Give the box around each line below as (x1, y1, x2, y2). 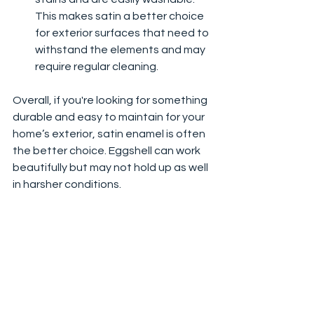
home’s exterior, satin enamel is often (13, 128, 207, 140)
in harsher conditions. (13, 179, 121, 191)
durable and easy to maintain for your (13, 111, 207, 123)
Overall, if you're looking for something (13, 95, 210, 107)
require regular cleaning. (35, 61, 158, 73)
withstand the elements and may (35, 44, 207, 56)
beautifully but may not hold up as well (13, 162, 210, 174)
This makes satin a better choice (35, 11, 206, 22)
